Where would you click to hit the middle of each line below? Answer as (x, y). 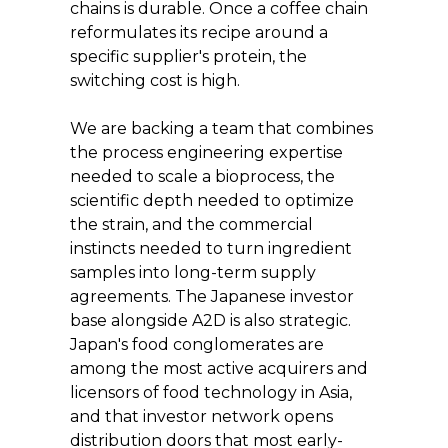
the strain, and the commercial (193, 224)
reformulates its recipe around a (201, 32)
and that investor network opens (203, 416)
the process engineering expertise (208, 152)
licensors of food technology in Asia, (213, 392)
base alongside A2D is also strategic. (212, 320)
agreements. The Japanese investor (214, 296)
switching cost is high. (155, 80)
